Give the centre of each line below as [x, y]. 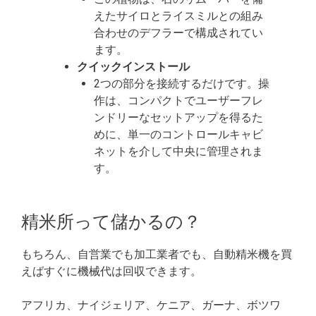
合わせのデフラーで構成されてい [179, 33]
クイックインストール [134, 67]
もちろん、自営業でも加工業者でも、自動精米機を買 [157, 255]
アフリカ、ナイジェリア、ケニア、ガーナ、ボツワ [151, 305]
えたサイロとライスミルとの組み [179, 16]
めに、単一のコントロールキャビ [179, 135]
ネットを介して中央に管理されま [179, 152]
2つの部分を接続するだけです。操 [182, 84]
